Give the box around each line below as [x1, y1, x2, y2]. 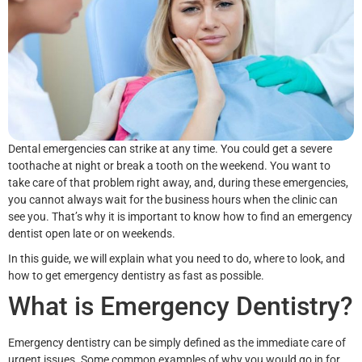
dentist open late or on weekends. [8, 226, 175, 240]
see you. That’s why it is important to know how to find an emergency [8, 209, 352, 223]
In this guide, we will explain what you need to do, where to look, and [8, 251, 345, 265]
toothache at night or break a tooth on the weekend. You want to [8, 158, 330, 172]
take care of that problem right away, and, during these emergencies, [8, 175, 348, 189]
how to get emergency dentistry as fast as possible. [8, 268, 264, 282]
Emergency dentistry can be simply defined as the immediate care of [8, 335, 346, 349]
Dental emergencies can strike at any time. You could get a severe [8, 141, 332, 155]
